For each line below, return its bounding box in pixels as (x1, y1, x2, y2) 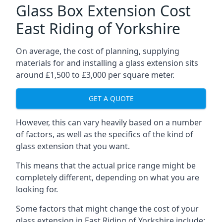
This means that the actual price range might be (16, 160, 196, 171)
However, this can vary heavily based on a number (16, 116, 202, 128)
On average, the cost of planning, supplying (16, 45, 179, 56)
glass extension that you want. (16, 140, 130, 152)
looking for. (16, 183, 58, 195)
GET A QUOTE (88, 94, 134, 104)
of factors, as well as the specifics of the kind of (16, 128, 193, 140)
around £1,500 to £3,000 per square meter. (16, 69, 174, 80)
